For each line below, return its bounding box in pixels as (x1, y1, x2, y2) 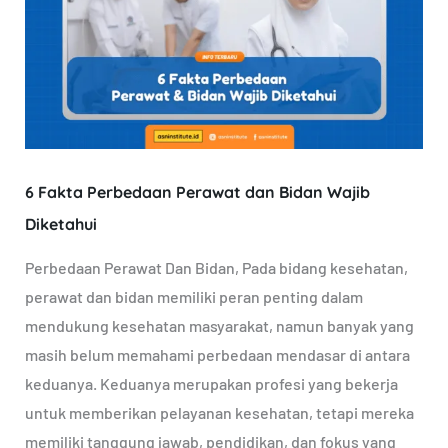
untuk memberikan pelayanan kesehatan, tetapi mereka (24, 403, 414, 423)
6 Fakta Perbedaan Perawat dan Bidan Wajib (24, 182, 370, 203)
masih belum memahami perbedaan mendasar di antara (24, 345, 410, 365)
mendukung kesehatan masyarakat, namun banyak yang (24, 316, 414, 336)
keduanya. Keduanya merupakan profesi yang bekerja (24, 374, 398, 394)
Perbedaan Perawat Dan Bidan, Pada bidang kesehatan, (24, 258, 408, 278)
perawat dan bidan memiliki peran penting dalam (24, 287, 363, 307)
